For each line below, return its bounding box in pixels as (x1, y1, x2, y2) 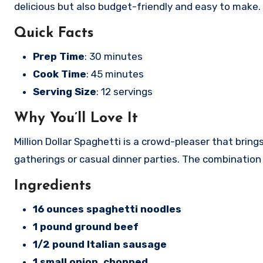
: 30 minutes (85, 50, 143, 62)
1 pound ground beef (33, 221, 139, 232)
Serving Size (33, 86, 96, 97)
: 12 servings (96, 86, 153, 97)
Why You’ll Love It (14, 112, 138, 126)
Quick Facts (14, 26, 93, 41)
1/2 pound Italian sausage (33, 238, 167, 250)
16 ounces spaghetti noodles (33, 203, 181, 215)
